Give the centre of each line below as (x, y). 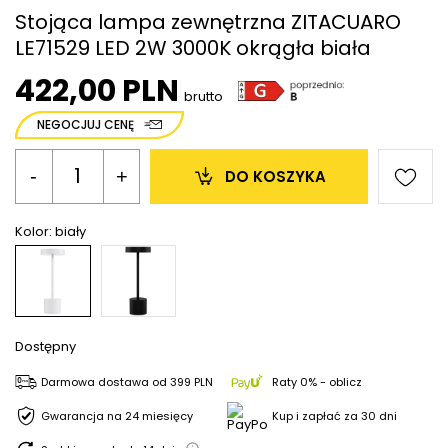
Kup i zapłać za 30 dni (334, 416)
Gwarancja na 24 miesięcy (117, 416)
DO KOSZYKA (275, 176)
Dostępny (45, 346)
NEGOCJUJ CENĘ (85, 124)
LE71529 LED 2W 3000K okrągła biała (193, 47)
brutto (203, 96)
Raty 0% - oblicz (316, 381)
